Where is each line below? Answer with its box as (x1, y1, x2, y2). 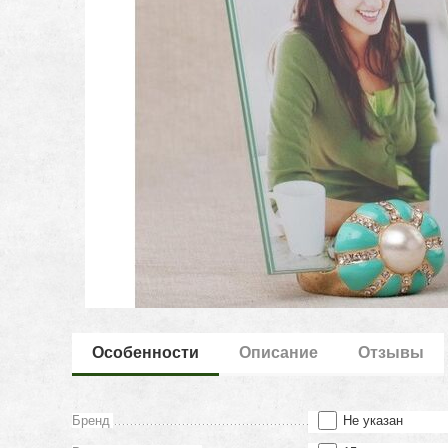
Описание (239, 344, 319, 361)
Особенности (92, 344, 200, 361)
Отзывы (358, 344, 425, 361)
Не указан (343, 413, 404, 428)
